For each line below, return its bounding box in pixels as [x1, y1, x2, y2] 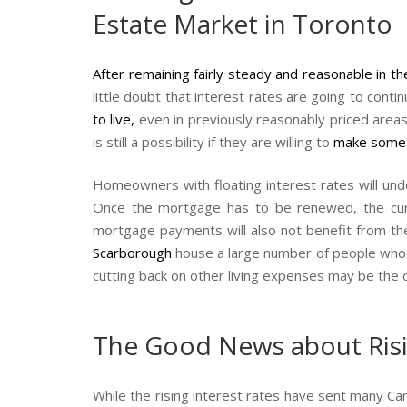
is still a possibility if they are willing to [93, 132, 330, 151]
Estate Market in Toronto [93, 6, 392, 42]
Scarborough [93, 243, 172, 263]
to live [93, 109, 132, 128]
